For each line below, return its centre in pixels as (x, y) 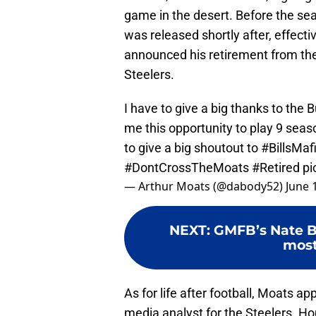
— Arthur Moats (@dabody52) (205, 187)
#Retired (276, 168)
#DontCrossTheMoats (187, 168)
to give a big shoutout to (193, 148)
